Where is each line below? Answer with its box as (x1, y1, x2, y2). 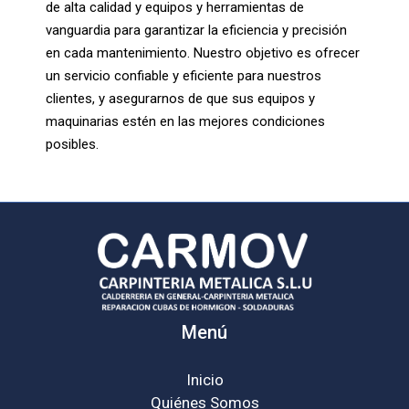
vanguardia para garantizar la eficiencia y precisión (46, 21, 347, 38)
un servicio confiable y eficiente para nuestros (46, 67, 321, 84)
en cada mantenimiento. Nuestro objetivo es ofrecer (46, 44, 360, 61)
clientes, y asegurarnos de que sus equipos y (46, 89, 315, 107)
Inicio (185, 371, 224, 390)
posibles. (46, 135, 99, 152)
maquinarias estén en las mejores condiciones (46, 112, 325, 130)
